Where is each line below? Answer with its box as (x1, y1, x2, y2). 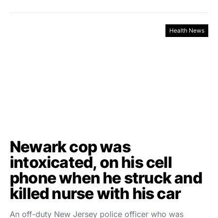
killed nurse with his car (10, 183, 181, 203)
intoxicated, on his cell (10, 152, 172, 172)
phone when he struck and (10, 168, 202, 187)
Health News (169, 26, 204, 34)
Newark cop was (10, 137, 130, 156)
